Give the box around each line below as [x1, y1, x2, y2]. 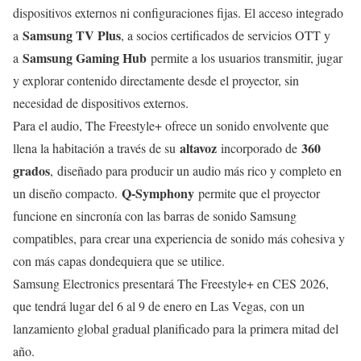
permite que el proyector [194, 184, 320, 201]
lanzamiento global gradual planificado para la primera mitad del [13, 319, 338, 337]
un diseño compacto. [13, 184, 122, 201]
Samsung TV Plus [23, 25, 121, 44]
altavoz [180, 138, 217, 157]
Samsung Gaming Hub [23, 48, 147, 67]
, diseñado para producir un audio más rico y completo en [50, 161, 342, 179]
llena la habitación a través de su [13, 139, 180, 156]
